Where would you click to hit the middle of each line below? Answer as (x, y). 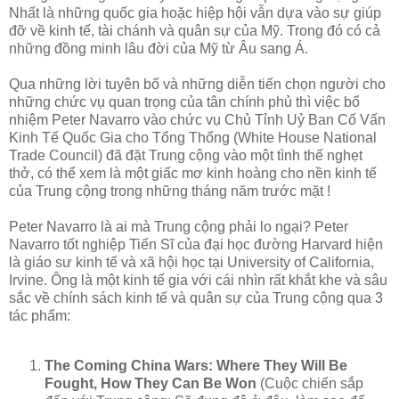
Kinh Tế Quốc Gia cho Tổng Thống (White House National (193, 138)
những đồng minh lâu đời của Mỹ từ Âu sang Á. (159, 49)
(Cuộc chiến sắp (310, 383)
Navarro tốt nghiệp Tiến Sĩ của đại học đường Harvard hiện (196, 245)
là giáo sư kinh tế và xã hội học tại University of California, (191, 263)
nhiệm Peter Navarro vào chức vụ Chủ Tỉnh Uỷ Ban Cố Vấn (197, 120)
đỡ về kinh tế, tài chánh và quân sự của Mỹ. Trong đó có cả (195, 31)
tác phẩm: (40, 316)
